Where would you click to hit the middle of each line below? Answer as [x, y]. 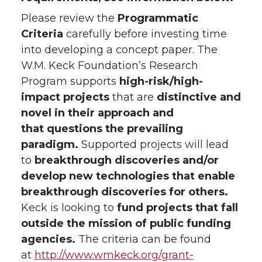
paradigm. [50, 144]
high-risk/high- [161, 81]
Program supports [70, 81]
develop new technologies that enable [128, 176]
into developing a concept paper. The [119, 50]
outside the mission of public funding [126, 223]
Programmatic [158, 18]
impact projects [65, 97]
